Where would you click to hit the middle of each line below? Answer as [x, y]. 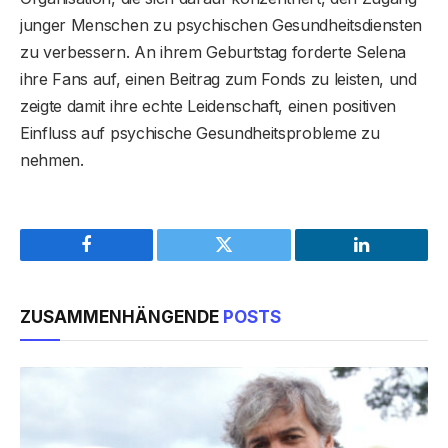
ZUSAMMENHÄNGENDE [121, 316]
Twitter [248, 259]
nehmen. [52, 159]
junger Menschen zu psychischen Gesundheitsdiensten [221, 24]
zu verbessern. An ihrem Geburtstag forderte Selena [213, 51]
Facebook [120, 259]
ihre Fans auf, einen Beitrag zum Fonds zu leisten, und [218, 78]
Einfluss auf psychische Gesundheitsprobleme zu [200, 132]
